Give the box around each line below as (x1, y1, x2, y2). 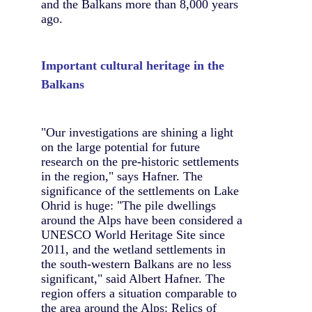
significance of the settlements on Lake (41, 184, 239, 198)
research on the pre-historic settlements (41, 155, 239, 169)
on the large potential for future (41, 140, 200, 155)
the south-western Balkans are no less (41, 257, 231, 272)
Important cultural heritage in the (41, 58, 224, 73)
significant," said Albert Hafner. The (41, 272, 225, 286)
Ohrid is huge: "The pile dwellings (41, 198, 216, 213)
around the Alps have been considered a (41, 213, 242, 228)
